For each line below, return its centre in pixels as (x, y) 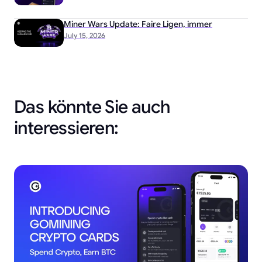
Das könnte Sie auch (92, 107)
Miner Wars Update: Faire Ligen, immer (138, 24)
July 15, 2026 (85, 35)
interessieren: (66, 128)
